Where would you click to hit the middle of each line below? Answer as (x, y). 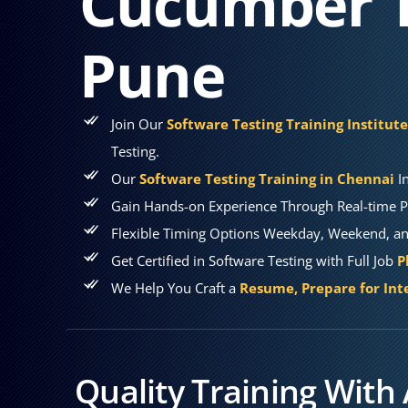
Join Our (139, 124)
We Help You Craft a (175, 288)
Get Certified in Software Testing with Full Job (254, 260)
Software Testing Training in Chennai (267, 178)
